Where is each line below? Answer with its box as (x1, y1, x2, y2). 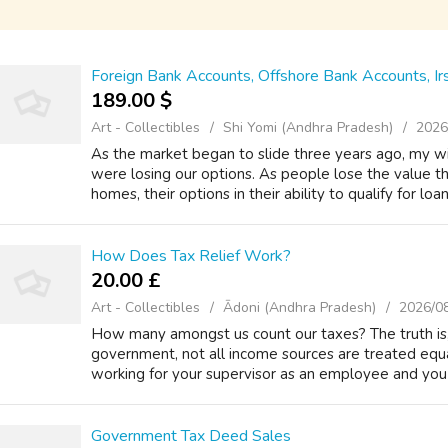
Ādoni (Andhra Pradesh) (223, 298, 376, 317)
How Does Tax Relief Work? (91, 245, 291, 267)
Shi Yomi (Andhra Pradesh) (223, 118, 393, 137)
